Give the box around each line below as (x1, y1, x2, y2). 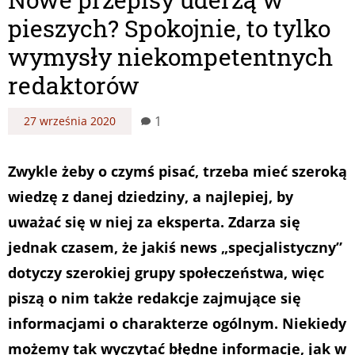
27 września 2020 (24, 113, 116, 128)
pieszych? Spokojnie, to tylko (8, 12, 330, 44)
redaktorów (8, 69, 139, 101)
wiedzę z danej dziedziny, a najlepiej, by (8, 186, 293, 206)
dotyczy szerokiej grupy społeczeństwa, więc (8, 262, 324, 282)
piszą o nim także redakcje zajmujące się (8, 288, 301, 307)
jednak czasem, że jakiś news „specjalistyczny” (8, 237, 342, 257)
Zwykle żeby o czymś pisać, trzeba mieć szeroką (8, 161, 347, 181)
